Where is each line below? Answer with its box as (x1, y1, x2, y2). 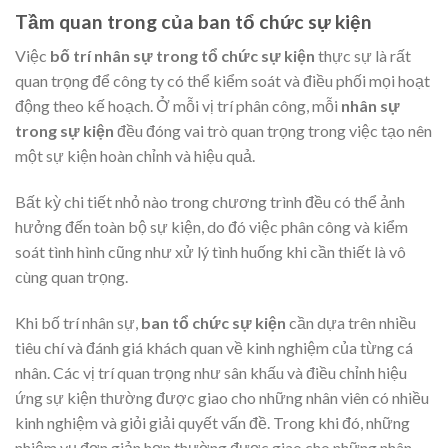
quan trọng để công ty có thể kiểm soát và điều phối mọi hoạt (15, 71, 430, 91)
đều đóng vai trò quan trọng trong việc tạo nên (114, 121, 432, 141)
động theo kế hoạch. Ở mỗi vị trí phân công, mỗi (15, 96, 341, 116)
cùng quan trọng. (15, 266, 128, 286)
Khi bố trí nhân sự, (15, 312, 141, 332)
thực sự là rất (315, 46, 411, 66)
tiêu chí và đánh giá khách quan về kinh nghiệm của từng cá (15, 337, 413, 357)
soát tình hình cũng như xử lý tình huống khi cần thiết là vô (15, 241, 406, 261)
